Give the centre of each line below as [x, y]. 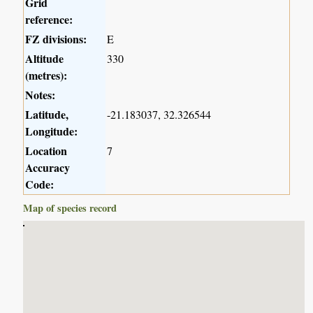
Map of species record [70, 208]
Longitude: [52, 131]
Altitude [45, 59]
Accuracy [48, 168]
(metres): [46, 75]
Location [46, 151]
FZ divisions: [56, 39]
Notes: [41, 95]
